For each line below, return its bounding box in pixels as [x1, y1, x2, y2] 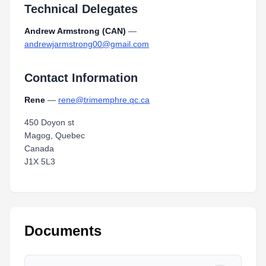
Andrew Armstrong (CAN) [24, 26, 126, 36]
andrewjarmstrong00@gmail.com [24, 39, 149, 49]
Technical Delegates [24, 2, 138, 15]
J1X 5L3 [24, 157, 55, 166]
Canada [24, 144, 54, 153]
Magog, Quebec [24, 131, 85, 140]
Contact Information [24, 71, 138, 84]
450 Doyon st [24, 118, 74, 127]
